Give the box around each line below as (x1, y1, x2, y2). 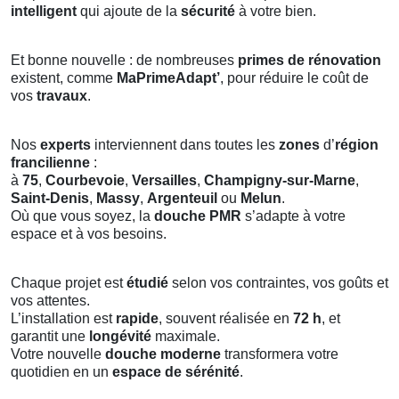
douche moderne (105, 346, 221, 362)
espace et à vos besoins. (11, 225, 167, 241)
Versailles (132, 172, 197, 188)
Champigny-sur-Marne (204, 172, 355, 188)
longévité (89, 328, 151, 344)
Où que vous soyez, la (11, 208, 154, 224)
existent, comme (11, 69, 117, 85)
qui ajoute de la (77, 3, 181, 19)
